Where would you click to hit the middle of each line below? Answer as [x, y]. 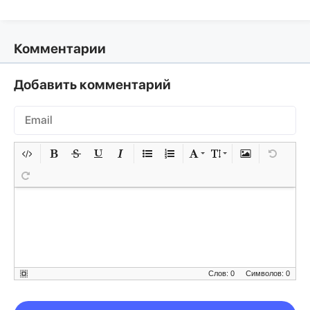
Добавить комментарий [92, 84]
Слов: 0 [221, 273]
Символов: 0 [268, 273]
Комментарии [60, 48]
